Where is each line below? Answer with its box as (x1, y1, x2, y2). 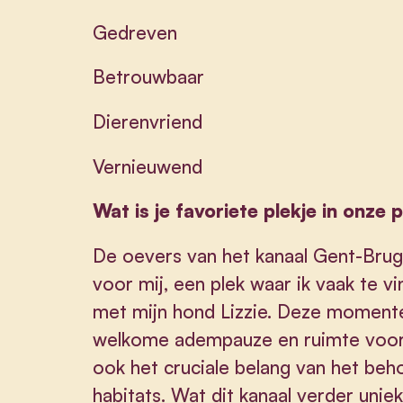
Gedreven (93, 20, 178, 44)
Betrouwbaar (93, 65, 205, 89)
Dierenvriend (93, 110, 203, 134)
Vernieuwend (93, 154, 203, 178)
